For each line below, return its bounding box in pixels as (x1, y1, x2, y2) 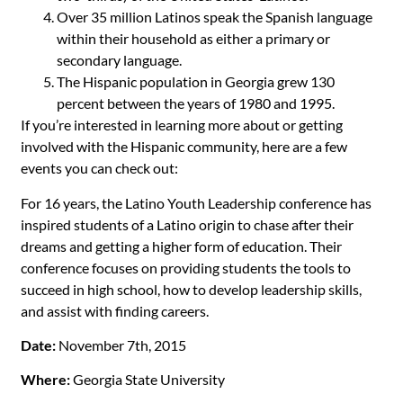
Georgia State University (70, 371, 225, 389)
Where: (21, 371, 70, 389)
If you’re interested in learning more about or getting (21, 116, 343, 134)
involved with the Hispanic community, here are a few (21, 138, 347, 156)
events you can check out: (21, 159, 178, 177)
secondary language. (57, 51, 182, 69)
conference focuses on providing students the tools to (21, 258, 351, 276)
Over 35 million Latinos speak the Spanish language (57, 8, 372, 26)
